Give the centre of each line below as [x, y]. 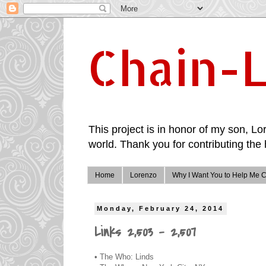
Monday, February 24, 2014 [161, 209]
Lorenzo [143, 175]
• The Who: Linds [124, 256]
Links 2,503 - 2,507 [145, 232]
